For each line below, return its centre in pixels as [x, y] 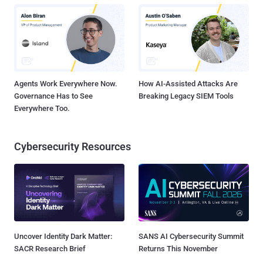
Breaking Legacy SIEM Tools [186, 96]
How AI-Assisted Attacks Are [188, 83]
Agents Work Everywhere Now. [66, 83]
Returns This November [178, 248]
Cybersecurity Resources [73, 146]
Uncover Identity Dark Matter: [63, 236]
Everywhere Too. [42, 108]
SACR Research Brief [50, 248]
